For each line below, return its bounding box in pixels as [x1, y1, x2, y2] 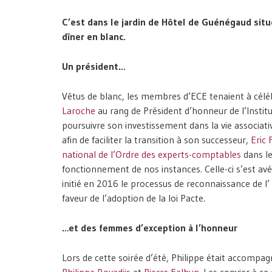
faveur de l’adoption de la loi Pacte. [62, 191, 211, 204]
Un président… [62, 59, 125, 72]
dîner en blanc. [62, 30, 126, 42]
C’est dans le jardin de [62, 15, 159, 28]
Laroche [62, 104, 95, 117]
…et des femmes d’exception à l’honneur [62, 221, 237, 234]
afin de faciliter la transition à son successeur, [62, 133, 251, 146]
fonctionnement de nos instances [62, 162, 200, 175]
